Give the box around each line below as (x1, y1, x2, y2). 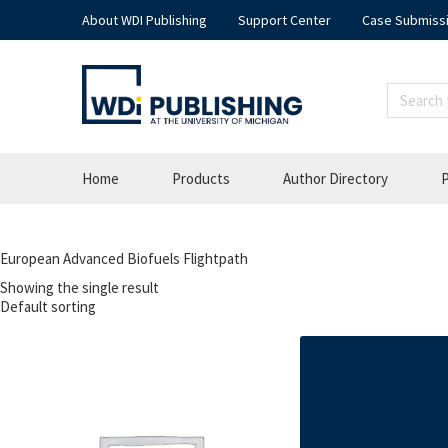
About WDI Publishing (82, 11, 207, 29)
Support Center (238, 11, 331, 29)
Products (172, 169, 230, 189)
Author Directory (283, 169, 388, 189)
